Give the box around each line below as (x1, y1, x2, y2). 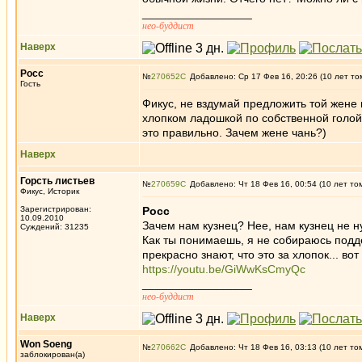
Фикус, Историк (20, 187, 79, 196)
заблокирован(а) (20, 350, 85, 359)
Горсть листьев (20, 175, 95, 187)
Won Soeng (20, 339, 72, 350)
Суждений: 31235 (20, 222, 89, 231)
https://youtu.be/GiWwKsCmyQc (142, 263, 305, 276)
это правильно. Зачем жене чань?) (142, 126, 326, 139)
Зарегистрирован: (20, 204, 91, 213)
